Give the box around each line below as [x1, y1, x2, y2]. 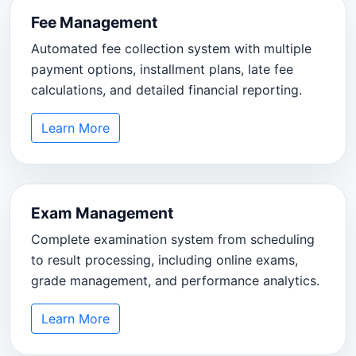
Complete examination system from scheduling [30, 231, 315, 248]
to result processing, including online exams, [30, 252, 298, 269]
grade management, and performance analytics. [30, 273, 319, 289]
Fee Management [30, 13, 157, 32]
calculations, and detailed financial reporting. [30, 82, 302, 98]
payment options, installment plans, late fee [30, 61, 293, 77]
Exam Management [30, 203, 173, 223]
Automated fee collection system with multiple [30, 41, 311, 56]
